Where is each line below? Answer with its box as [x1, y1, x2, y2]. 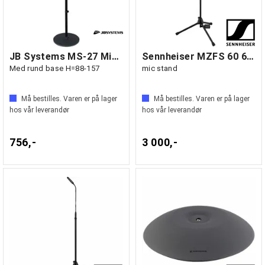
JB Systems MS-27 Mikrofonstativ [111, 51, 119, 62]
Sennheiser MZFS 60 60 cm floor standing [247, 51, 254, 62]
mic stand [142, 64, 177, 73]
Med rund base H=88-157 [9, 64, 100, 73]
